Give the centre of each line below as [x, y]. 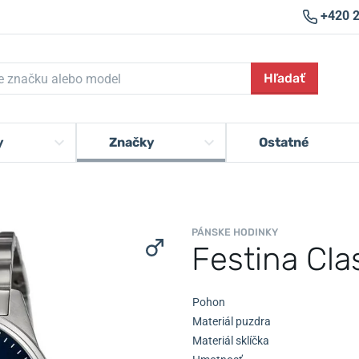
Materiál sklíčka [231, 341]
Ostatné [284, 142]
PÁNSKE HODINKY [235, 232]
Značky [131, 142]
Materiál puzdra [232, 321]
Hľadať [285, 78]
